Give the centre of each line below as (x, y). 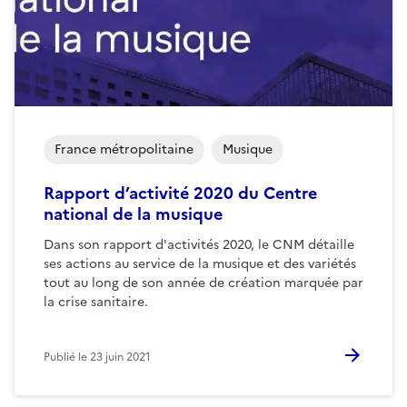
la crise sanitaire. (96, 302)
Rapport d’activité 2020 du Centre (180, 193)
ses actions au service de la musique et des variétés (200, 263)
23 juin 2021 (120, 357)
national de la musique (133, 213)
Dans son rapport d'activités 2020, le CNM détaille (199, 244)
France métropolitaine (124, 149)
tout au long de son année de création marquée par (203, 283)
